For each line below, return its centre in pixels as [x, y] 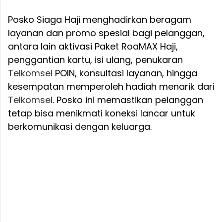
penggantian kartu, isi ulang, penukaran [95, 60]
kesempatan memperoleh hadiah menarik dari [111, 87]
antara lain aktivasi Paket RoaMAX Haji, [93, 47]
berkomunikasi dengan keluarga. [80, 127]
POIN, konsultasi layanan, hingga [125, 73]
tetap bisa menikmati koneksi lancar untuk [102, 113]
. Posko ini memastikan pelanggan [128, 100]
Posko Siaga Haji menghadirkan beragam [100, 20]
